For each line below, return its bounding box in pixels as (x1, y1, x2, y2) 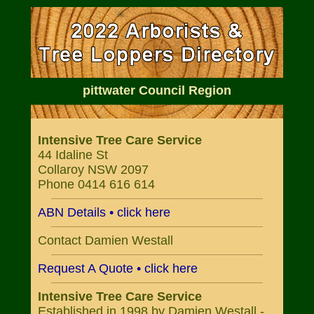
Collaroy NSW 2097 (38, 163, 149, 177)
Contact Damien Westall (38, 233, 173, 247)
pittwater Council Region (83, 83, 231, 97)
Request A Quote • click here (38, 261, 198, 275)
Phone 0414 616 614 (38, 177, 155, 191)
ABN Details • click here (38, 205, 170, 219)
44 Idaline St (38, 148, 108, 162)
